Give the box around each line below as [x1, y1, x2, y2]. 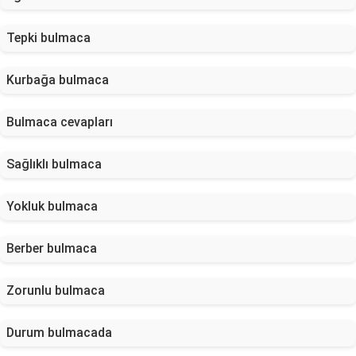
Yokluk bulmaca [6, 199, 98, 214]
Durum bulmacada [6, 325, 112, 340]
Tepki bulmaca [6, 30, 91, 45]
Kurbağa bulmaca [6, 72, 109, 87]
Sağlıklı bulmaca [6, 157, 102, 172]
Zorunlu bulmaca [6, 283, 105, 298]
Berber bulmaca [6, 241, 97, 256]
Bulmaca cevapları [6, 114, 113, 130]
